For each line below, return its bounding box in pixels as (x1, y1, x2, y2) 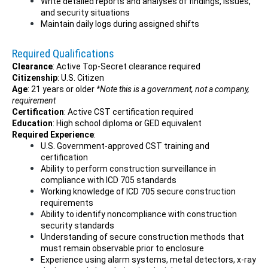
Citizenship (12, 73, 57, 83)
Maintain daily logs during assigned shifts (41, 19, 199, 29)
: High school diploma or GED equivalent (53, 118, 202, 128)
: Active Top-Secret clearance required (53, 62, 200, 71)
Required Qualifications (12, 47, 114, 60)
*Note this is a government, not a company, (96, 84, 249, 94)
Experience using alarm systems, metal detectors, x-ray (41, 255, 256, 264)
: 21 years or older (28, 84, 96, 94)
